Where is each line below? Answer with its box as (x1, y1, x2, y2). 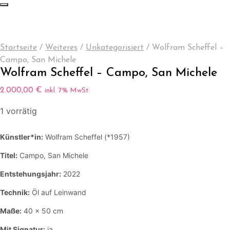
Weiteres (45, 43, 78, 52)
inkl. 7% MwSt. (45, 86, 90, 94)
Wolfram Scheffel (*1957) (43, 132, 130, 141)
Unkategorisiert (86, 43, 144, 52)
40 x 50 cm (22, 206, 63, 215)
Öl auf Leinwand (30, 187, 86, 197)
